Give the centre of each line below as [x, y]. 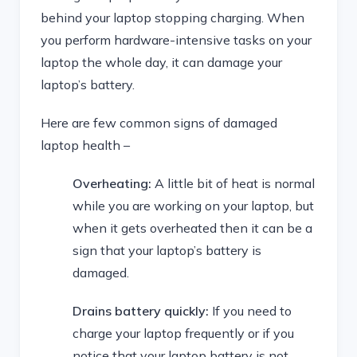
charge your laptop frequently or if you [183, 333]
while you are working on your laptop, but [193, 206]
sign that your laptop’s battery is [167, 250]
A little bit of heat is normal [233, 183]
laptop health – [85, 145]
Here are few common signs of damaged [159, 123]
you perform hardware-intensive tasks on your [176, 40]
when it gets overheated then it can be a [192, 228]
